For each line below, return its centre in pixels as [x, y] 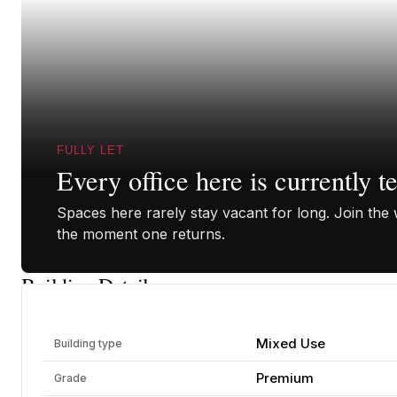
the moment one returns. [141, 234]
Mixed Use [291, 343]
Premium [285, 378]
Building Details [89, 285]
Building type [88, 343]
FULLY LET [91, 150]
